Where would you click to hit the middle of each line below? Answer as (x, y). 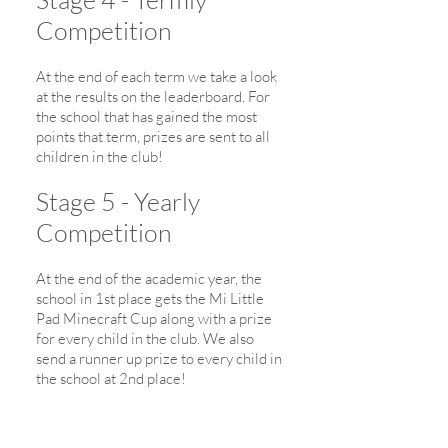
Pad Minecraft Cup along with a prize (154, 318)
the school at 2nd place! (111, 378)
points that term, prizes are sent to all (153, 136)
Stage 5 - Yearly (118, 201)
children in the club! (99, 156)
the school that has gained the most (146, 116)
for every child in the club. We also (145, 338)
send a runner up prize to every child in (159, 358)
